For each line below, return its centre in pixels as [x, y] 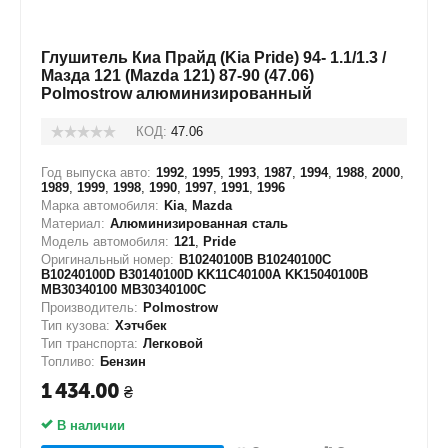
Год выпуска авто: [96, 172]
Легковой [173, 343]
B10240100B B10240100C [255, 259]
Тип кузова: [75, 325]
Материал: [73, 223]
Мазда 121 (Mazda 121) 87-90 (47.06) [177, 75]
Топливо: [68, 361]
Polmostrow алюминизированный [176, 93]
